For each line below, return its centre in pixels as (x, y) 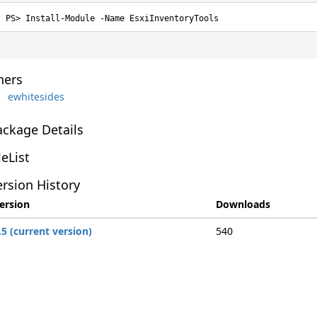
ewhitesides (36, 96)
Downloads (243, 204)
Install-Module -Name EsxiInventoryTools (122, 18)
